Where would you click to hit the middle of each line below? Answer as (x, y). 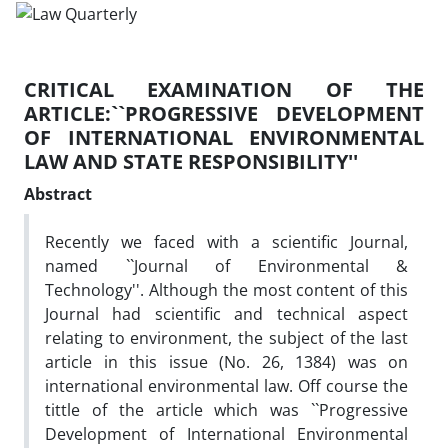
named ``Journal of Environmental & (226, 265)
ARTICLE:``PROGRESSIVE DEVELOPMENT (224, 113)
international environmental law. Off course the (226, 385)
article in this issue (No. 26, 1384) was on (226, 361)
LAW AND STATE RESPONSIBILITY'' (191, 161)
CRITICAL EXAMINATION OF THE (224, 89)
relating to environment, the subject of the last (226, 337)
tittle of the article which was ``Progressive (226, 409)
